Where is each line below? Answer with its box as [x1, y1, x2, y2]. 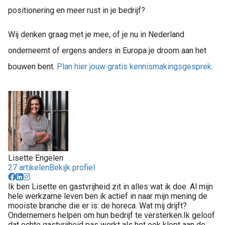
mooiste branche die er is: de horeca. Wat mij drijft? [8, 201, 187, 211]
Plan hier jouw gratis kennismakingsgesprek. [57, 62, 213, 72]
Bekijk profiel [49, 163, 95, 173]
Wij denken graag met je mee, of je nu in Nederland [8, 30, 184, 40]
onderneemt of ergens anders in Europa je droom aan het [8, 46, 206, 56]
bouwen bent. [8, 62, 57, 72]
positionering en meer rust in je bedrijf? [8, 6, 145, 16]
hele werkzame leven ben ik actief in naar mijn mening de [8, 191, 207, 201]
